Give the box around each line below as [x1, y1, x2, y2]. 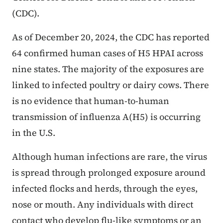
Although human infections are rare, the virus [12, 150, 207, 163]
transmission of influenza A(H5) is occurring [12, 111, 201, 123]
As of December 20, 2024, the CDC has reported [12, 31, 210, 44]
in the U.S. [12, 126, 55, 139]
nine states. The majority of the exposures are [12, 63, 204, 76]
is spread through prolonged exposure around [12, 166, 206, 179]
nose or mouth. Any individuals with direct [12, 198, 193, 211]
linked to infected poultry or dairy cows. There [12, 79, 209, 92]
